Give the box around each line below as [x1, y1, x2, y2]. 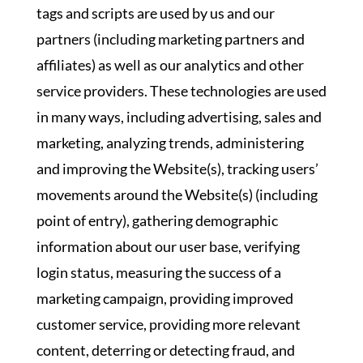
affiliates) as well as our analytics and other [36, 56, 304, 74]
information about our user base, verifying [36, 237, 300, 255]
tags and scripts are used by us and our [36, 4, 275, 22]
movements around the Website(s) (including [36, 186, 318, 203]
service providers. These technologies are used [36, 82, 327, 100]
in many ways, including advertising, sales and [36, 108, 322, 126]
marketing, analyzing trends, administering [36, 134, 304, 152]
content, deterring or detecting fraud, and [36, 341, 295, 359]
